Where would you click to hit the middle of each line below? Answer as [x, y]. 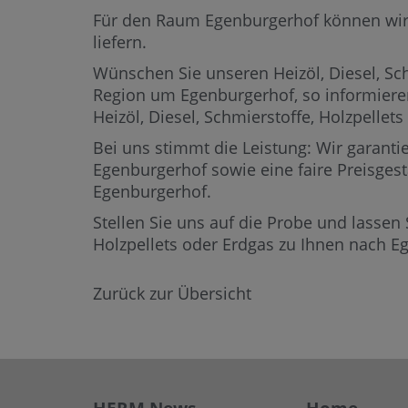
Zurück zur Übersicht [172, 293]
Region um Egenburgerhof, [198, 95]
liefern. [120, 42]
